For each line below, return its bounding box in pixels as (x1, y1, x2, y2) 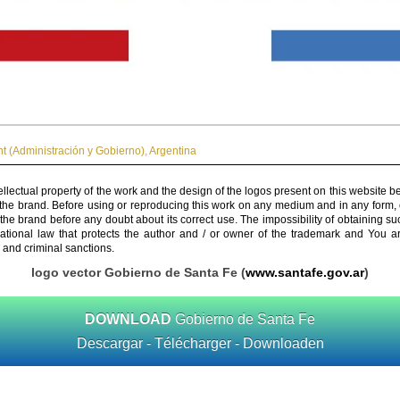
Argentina (149, 145, 196, 157)
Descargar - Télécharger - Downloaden (76, 336, 324, 351)
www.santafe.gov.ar (246, 265, 364, 279)
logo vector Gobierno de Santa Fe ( (31, 265, 246, 279)
